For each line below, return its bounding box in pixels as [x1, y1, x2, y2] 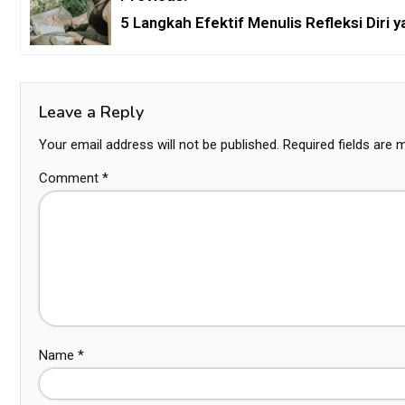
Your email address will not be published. [39, 137, 279, 154]
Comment [39, 170, 102, 187]
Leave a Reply [39, 101, 144, 124]
